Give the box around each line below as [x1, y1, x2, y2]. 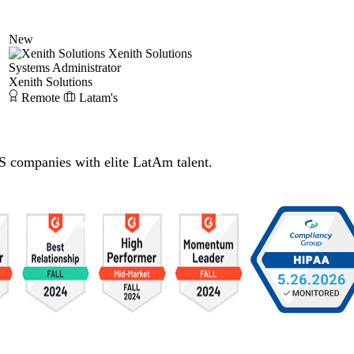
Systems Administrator [9, 60, 121, 74]
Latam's [79, 90, 118, 104]
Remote [21, 90, 60, 104]
